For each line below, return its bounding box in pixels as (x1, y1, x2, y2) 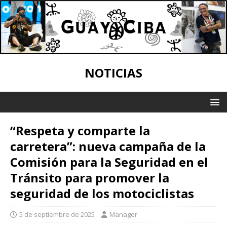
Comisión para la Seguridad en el (10, 153, 208, 170)
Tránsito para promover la (10, 169, 169, 186)
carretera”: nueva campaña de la (10, 137, 206, 155)
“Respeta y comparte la (10, 122, 150, 139)
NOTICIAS (85, 64, 142, 81)
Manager (109, 209, 137, 219)
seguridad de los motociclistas (10, 184, 194, 202)
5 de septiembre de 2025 (19, 209, 95, 219)
